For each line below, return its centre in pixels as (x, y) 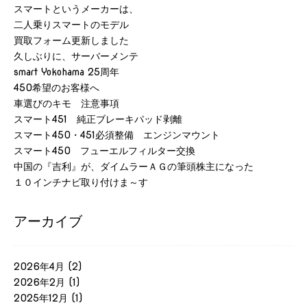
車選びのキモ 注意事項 (71, 103)
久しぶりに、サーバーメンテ (76, 56)
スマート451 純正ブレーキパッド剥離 (98, 119)
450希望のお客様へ (57, 87)
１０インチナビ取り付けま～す (81, 182)
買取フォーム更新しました (71, 40)
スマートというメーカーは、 (76, 9)
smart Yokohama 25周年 (66, 72)
